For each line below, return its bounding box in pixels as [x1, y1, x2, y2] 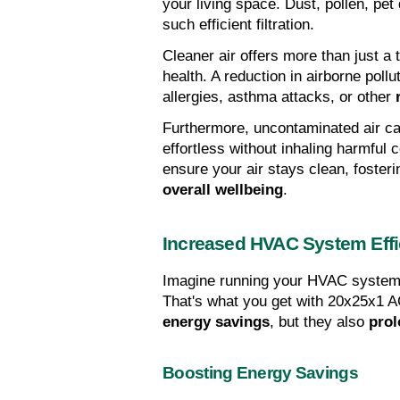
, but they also [270, 313, 369, 331]
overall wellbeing [162, 181, 283, 199]
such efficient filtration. [162, 16, 314, 34]
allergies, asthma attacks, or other [162, 88, 396, 106]
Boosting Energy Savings [162, 363, 358, 383]
